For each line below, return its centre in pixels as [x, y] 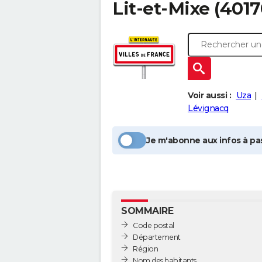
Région [145, 249]
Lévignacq [208, 108]
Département [157, 237]
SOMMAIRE [147, 211]
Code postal [154, 225]
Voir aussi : [209, 95]
